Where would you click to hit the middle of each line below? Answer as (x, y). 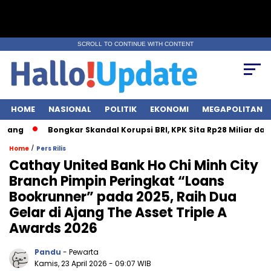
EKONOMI (169, 109)
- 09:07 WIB (130, 264)
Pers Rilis (51, 149)
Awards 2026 (53, 229)
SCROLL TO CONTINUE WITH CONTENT (135, 44)
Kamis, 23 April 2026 (72, 264)
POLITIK (121, 109)
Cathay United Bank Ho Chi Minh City (134, 166)
